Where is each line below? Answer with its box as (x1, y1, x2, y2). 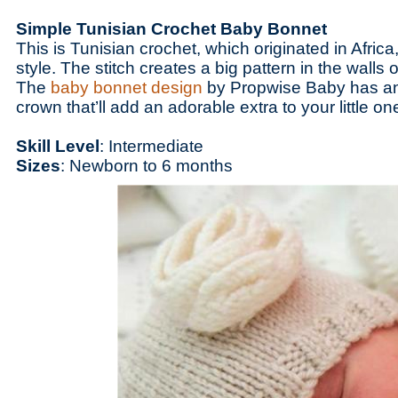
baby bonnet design (51, 78, 203, 97)
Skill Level (16, 137, 99, 155)
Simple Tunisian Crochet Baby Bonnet (16, 20, 331, 38)
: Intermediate (99, 137, 208, 155)
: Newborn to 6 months (60, 156, 237, 175)
